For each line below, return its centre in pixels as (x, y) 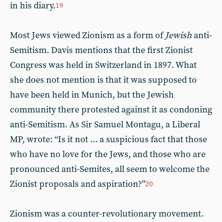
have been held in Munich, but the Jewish (92, 95)
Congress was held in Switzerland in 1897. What (103, 65)
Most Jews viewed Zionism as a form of (87, 35)
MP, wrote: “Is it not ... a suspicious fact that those (109, 139)
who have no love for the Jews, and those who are (108, 154)
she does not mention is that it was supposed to (103, 80)
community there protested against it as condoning (111, 110)
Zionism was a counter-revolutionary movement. (107, 214)
